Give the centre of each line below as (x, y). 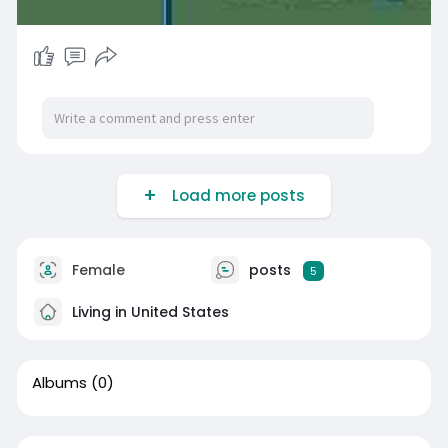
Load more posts (234, 196)
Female (96, 269)
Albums (59, 383)
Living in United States (148, 311)
